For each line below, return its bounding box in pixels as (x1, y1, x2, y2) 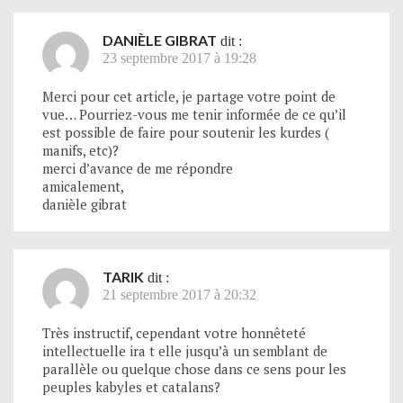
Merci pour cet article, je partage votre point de (42, 86, 336, 105)
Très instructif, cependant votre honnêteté (42, 323, 306, 342)
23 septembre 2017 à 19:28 (103, 49, 256, 66)
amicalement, (42, 176, 124, 195)
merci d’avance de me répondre (42, 158, 233, 177)
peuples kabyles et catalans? (42, 377, 220, 396)
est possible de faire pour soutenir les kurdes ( (42, 122, 329, 141)
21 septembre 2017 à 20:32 (103, 286, 256, 302)
